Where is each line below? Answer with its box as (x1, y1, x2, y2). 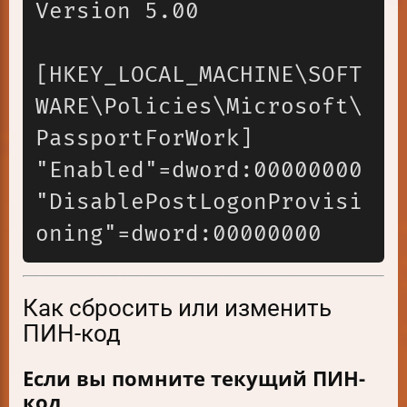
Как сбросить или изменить (23, 294, 332, 323)
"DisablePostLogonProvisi (35, 189, 362, 216)
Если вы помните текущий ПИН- (23, 364, 365, 392)
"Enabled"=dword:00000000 (35, 157, 362, 184)
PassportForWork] (35, 125, 253, 153)
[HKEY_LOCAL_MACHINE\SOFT (35, 62, 362, 89)
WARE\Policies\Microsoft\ (35, 94, 362, 121)
